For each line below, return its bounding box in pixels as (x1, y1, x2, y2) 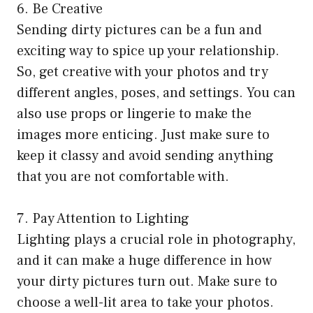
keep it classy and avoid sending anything (17, 146, 274, 165)
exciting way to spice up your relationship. (17, 41, 279, 60)
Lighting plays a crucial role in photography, (17, 230, 296, 249)
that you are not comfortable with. (17, 167, 229, 186)
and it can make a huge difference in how (17, 251, 272, 270)
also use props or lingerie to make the (17, 104, 252, 123)
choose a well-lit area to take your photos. (17, 293, 274, 312)
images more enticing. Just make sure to (17, 125, 270, 144)
